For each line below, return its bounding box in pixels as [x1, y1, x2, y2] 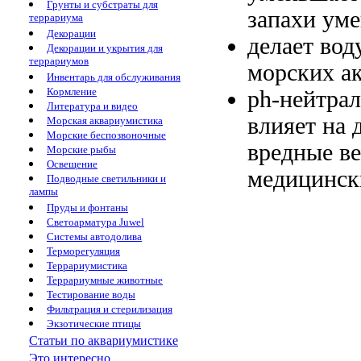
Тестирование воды [47, 288, 135, 301]
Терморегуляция [47, 245, 120, 257]
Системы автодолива [47, 230, 142, 243]
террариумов [29, 55, 89, 68]
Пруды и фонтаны [47, 201, 128, 214]
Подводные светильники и [47, 172, 166, 185]
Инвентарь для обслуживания [47, 71, 180, 83]
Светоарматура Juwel [47, 216, 144, 228]
